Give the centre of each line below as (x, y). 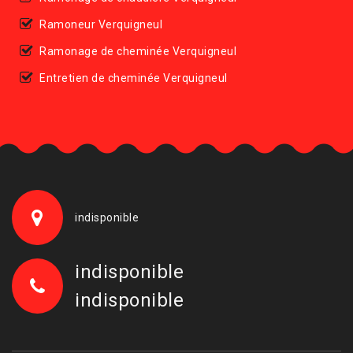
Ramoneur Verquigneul (101, 24)
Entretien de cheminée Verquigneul (134, 78)
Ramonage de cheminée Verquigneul (138, 51)
